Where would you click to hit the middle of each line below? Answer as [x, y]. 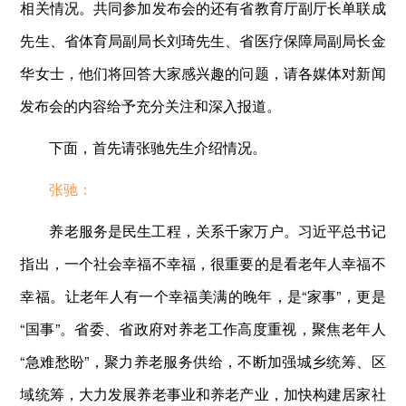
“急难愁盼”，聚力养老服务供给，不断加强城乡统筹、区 [203, 361]
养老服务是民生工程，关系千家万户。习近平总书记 [217, 230]
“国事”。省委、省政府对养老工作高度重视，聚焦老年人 [203, 328]
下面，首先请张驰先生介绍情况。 [158, 147]
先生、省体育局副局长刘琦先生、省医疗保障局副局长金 [203, 40]
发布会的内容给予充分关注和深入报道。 [151, 105]
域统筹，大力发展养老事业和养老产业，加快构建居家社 [203, 393]
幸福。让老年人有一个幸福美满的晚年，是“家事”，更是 [203, 295]
